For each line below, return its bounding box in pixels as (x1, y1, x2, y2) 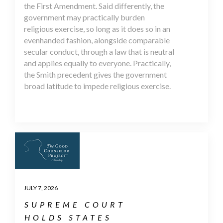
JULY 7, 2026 (24, 184, 58, 192)
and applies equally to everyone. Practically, (24, 58, 171, 68)
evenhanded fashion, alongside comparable (24, 35, 170, 45)
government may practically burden (24, 12, 145, 22)
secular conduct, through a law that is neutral (24, 46, 174, 56)
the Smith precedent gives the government (24, 69, 167, 79)
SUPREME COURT (24, 199, 125, 209)
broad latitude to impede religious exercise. (24, 81, 171, 91)
